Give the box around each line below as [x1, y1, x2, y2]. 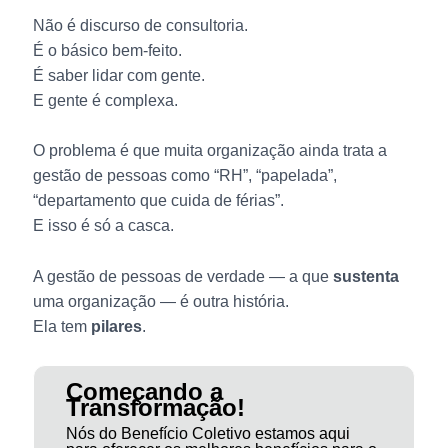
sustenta [332, 268, 399, 286]
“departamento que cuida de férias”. [32, 192, 284, 210]
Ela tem [32, 318, 91, 336]
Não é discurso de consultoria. [32, 16, 248, 34]
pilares [90, 318, 142, 336]
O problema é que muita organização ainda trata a [32, 142, 387, 160]
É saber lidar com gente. [32, 66, 205, 84]
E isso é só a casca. [32, 217, 174, 235]
